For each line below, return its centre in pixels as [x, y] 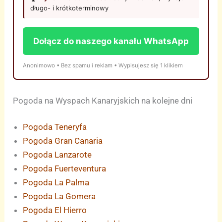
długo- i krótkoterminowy [70, 8]
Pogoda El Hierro [55, 210]
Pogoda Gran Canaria [63, 141]
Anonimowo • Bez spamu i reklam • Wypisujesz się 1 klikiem [103, 65]
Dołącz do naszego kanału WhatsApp [111, 41]
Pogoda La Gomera [59, 196]
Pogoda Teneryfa [55, 127]
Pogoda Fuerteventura [65, 169]
